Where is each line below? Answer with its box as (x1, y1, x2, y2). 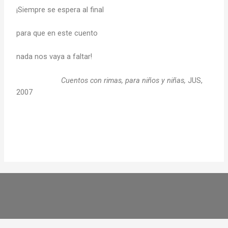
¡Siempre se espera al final (16, 5, 104, 14)
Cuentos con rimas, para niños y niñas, (59, 75, 188, 85)
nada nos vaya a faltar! (16, 52, 93, 62)
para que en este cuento (16, 28, 98, 38)
